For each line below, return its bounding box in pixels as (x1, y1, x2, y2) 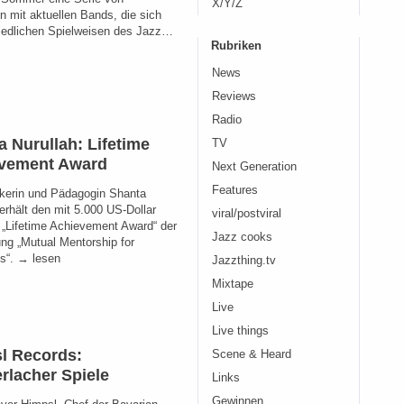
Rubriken (211, 39, 262, 52)
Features (212, 184, 258, 197)
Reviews (212, 90, 256, 103)
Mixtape (212, 278, 253, 290)
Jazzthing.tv (212, 254, 276, 267)
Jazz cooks (212, 231, 272, 243)
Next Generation (212, 161, 297, 173)
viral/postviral (212, 207, 281, 220)
